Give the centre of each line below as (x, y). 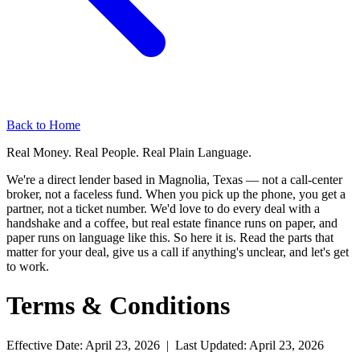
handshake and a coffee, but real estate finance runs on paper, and (172, 223)
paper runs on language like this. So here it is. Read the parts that (170, 237)
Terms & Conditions (118, 306)
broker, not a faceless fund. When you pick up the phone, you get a (176, 194)
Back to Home (43, 125)
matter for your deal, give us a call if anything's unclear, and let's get (178, 252)
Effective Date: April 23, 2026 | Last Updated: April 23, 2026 (165, 345)
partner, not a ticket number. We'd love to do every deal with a (163, 209)
